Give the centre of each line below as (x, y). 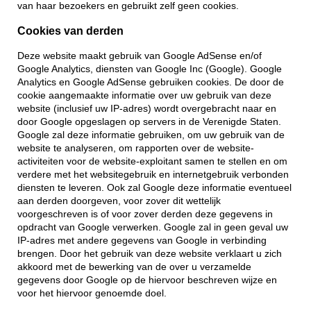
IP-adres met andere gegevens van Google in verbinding (142, 241)
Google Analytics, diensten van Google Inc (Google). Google (150, 69)
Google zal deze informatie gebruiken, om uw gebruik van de (151, 135)
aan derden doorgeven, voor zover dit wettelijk (119, 201)
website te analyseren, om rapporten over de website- (136, 149)
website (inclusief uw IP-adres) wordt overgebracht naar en (147, 109)
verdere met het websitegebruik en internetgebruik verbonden (153, 175)
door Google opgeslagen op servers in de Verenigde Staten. (149, 122)
